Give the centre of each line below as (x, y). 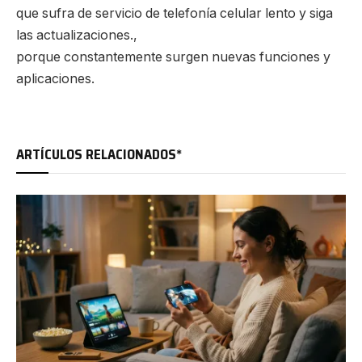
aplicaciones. (55, 78)
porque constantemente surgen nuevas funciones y (173, 57)
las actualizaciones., (77, 35)
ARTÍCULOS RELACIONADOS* (99, 155)
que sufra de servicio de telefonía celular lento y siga (175, 13)
